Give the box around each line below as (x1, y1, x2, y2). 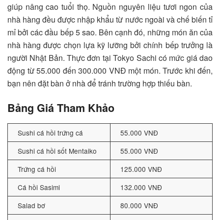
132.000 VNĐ (120, 182, 162, 192)
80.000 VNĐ (120, 200, 158, 211)
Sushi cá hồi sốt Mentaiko (18, 146, 97, 156)
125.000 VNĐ (120, 164, 162, 174)
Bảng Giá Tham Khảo (7, 100, 114, 116)
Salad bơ (18, 200, 45, 211)
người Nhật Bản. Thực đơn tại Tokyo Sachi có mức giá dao (7, 52, 213, 63)
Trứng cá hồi (18, 164, 56, 174)
